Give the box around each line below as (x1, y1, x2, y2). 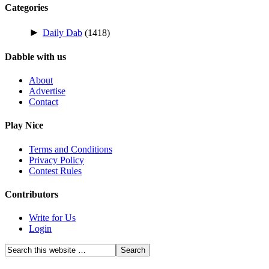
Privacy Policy (29, 154, 84, 165)
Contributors (5, 189, 58, 199)
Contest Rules (29, 165, 82, 176)
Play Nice (5, 120, 43, 131)
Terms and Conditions (29, 144, 112, 154)
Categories (5, 2, 48, 13)
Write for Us (29, 213, 76, 223)
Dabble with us (5, 51, 66, 62)
